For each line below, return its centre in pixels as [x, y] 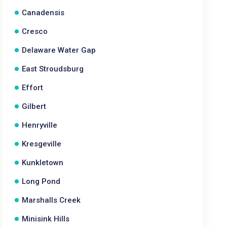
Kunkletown [43, 163]
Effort [33, 88]
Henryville [40, 125]
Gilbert [34, 106]
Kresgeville [42, 144]
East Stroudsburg [53, 69]
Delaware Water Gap [59, 50]
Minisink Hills [46, 219]
